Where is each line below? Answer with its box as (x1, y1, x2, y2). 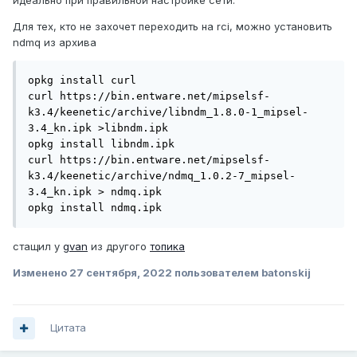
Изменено (13, 266, 69, 280)
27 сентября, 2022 (69, 266, 172, 280)
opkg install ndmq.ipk (28, 202, 162, 214)
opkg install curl (28, 74, 136, 87)
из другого (88, 240, 150, 253)
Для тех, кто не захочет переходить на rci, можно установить (13, 20, 332, 33)
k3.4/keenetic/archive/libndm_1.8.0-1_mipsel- (28, 106, 308, 119)
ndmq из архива (13, 36, 96, 49)
